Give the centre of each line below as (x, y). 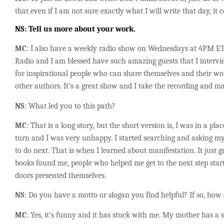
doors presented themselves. (60, 176)
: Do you (39, 195)
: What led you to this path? (70, 106)
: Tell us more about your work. (80, 29)
